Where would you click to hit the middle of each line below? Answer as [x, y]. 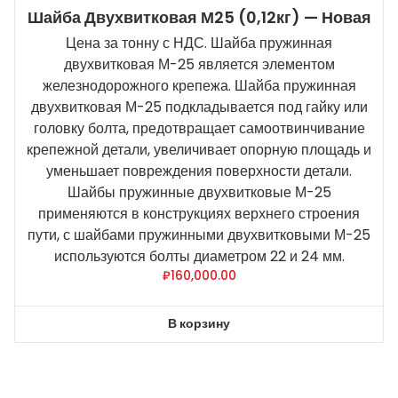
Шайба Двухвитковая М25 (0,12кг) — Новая [199, 17]
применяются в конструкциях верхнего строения [199, 213]
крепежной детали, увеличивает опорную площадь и [199, 149]
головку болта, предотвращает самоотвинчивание [199, 128]
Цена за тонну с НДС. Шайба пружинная [199, 43]
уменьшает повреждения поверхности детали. [199, 171]
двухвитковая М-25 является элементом [199, 64]
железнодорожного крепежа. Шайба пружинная [199, 85]
